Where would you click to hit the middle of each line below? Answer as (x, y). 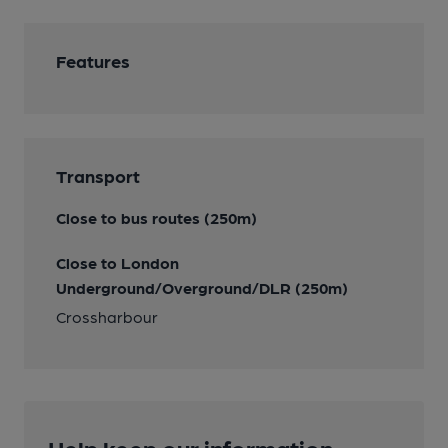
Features (93, 60)
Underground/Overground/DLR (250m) (202, 287)
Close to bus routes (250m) (156, 217)
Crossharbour (107, 316)
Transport (98, 175)
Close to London (117, 262)
